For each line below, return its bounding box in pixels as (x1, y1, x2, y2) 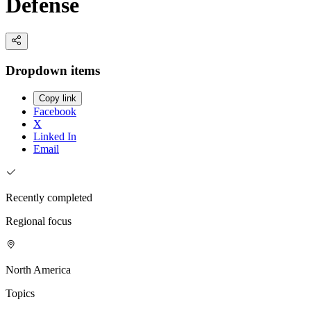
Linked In (33, 131, 76, 143)
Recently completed (6, 192, 92, 204)
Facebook (33, 106, 76, 118)
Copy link (39, 93, 76, 104)
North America (6, 264, 71, 276)
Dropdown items (6, 62, 100, 78)
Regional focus (6, 215, 72, 228)
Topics (6, 287, 35, 300)
